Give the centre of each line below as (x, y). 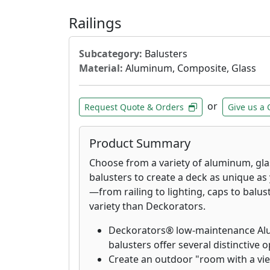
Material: (101, 68)
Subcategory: (111, 53)
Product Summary (140, 143)
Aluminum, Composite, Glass (190, 68)
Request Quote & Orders (134, 107)
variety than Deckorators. (147, 206)
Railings (95, 22)
